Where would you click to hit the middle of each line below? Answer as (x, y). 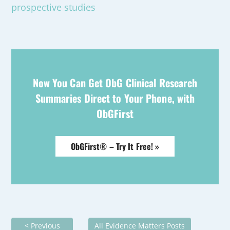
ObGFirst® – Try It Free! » (115, 146)
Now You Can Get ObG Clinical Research (115, 83)
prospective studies (54, 7)
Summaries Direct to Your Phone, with (115, 98)
